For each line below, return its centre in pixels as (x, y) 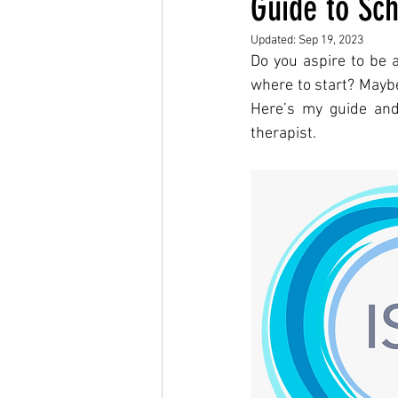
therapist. (285, 134)
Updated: (275, 40)
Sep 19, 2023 (331, 40)
